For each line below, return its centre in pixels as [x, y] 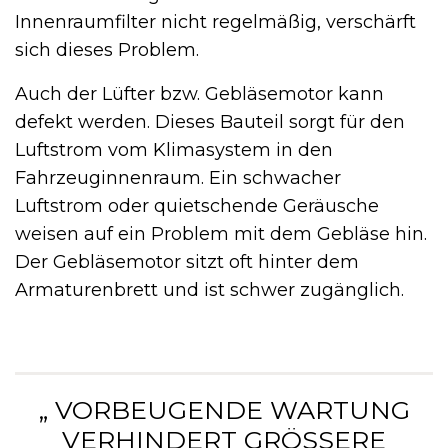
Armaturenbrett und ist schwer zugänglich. [209, 289]
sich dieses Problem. [107, 49]
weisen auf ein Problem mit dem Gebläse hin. [221, 233]
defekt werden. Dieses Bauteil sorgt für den [210, 121]
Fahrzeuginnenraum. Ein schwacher [178, 177]
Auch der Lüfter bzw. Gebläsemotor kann [199, 93]
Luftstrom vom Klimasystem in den [174, 149]
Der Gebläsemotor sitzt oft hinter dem [187, 261]
